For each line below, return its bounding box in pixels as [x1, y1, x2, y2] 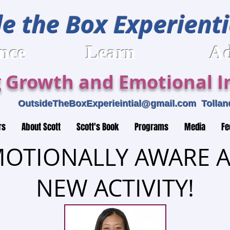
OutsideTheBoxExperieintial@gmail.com [18, 99, 197, 109]
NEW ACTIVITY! [36, 172, 194, 203]
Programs [134, 121, 168, 133]
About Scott [21, 121, 61, 133]
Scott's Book [76, 121, 119, 133]
